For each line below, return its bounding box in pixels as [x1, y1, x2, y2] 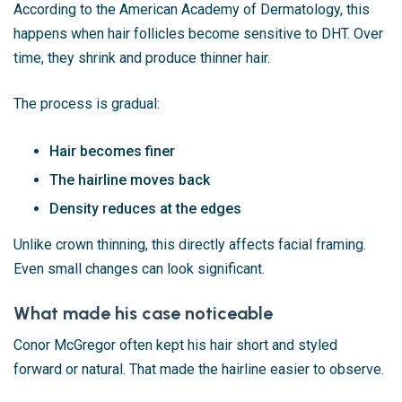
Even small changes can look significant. [13, 259, 265, 277]
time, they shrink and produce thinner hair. [13, 48, 270, 66]
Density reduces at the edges [49, 199, 241, 217]
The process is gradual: [13, 94, 160, 112]
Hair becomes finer [49, 142, 175, 160]
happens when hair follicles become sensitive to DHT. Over [13, 24, 383, 42]
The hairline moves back [49, 170, 210, 188]
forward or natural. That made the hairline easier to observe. [13, 360, 384, 378]
